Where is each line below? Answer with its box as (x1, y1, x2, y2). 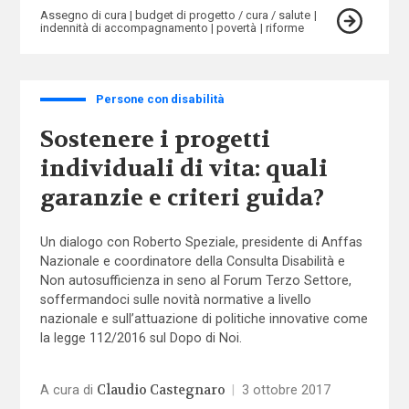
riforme (265, 21, 304, 36)
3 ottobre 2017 (242, 382, 331, 397)
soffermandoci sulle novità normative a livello (39, 291, 311, 307)
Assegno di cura (39, 8, 127, 23)
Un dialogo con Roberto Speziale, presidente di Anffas (39, 234, 362, 249)
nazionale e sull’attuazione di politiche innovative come (39, 310, 368, 326)
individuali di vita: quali (39, 154, 328, 184)
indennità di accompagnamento (39, 21, 208, 36)
